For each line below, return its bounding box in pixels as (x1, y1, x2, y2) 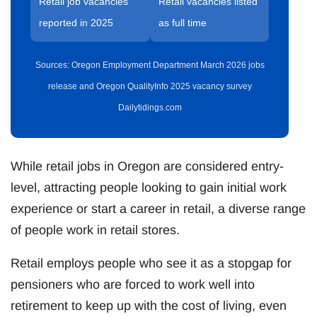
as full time (158, 16, 207, 28)
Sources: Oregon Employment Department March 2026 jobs (35, 59, 265, 70)
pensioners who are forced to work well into (11, 277, 255, 292)
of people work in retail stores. (11, 222, 180, 237)
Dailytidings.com (117, 102, 182, 113)
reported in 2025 (39, 16, 113, 28)
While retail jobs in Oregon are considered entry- (11, 158, 284, 173)
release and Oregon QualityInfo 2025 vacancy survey (47, 81, 252, 91)
